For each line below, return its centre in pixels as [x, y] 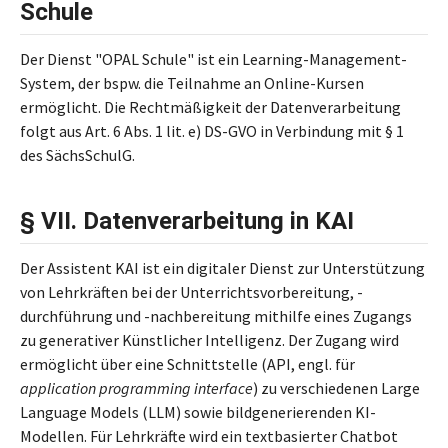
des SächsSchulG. [77, 155]
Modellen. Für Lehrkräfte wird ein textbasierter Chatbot [209, 436]
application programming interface [136, 388]
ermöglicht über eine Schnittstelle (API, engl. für [187, 364]
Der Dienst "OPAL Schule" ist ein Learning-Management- [213, 59]
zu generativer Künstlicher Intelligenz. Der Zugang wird [209, 340]
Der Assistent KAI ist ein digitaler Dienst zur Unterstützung [222, 268]
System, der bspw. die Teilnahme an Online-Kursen [192, 83]
